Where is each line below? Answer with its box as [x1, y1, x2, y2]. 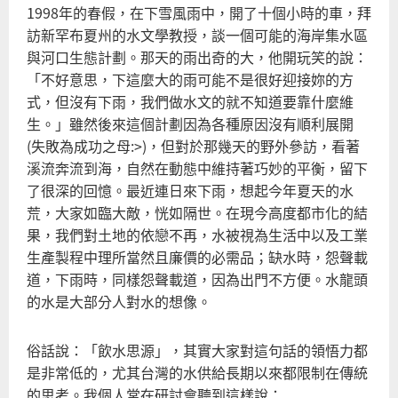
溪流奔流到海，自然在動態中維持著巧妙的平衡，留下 [27, 157, 368, 179]
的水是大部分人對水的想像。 [27, 291, 211, 313]
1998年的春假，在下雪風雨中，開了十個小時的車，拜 [27, 2, 371, 24]
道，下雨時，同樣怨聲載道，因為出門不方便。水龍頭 [27, 268, 368, 291]
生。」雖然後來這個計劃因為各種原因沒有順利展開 [27, 113, 354, 135]
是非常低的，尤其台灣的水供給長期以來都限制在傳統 [27, 361, 368, 383]
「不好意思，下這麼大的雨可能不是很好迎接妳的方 [27, 68, 354, 91]
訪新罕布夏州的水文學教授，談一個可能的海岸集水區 [27, 24, 368, 46]
